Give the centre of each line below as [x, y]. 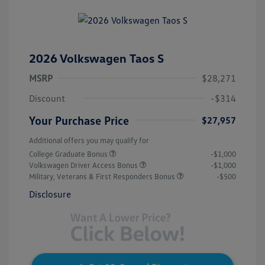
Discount [47, 98]
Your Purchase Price [79, 120]
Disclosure [50, 194]
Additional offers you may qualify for [89, 140]
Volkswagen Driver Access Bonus [84, 165]
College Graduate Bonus [69, 154]
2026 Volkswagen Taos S [96, 58]
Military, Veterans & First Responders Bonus [103, 177]
